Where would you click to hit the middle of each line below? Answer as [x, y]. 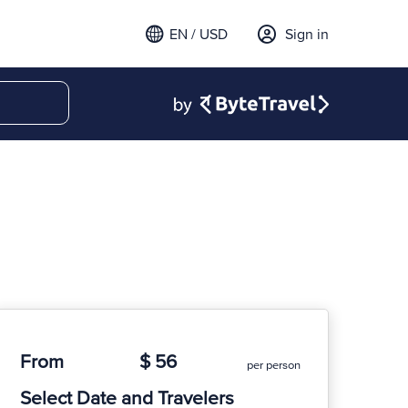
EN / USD [199, 35]
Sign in [307, 35]
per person [274, 365]
